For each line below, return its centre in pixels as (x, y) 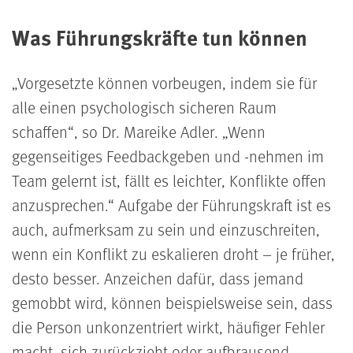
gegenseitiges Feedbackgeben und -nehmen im (168, 156)
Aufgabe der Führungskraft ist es (223, 204)
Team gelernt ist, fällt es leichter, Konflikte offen (169, 180)
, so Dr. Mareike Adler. (148, 131)
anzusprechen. (60, 204)
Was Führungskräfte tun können (160, 37)
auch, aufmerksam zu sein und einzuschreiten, (166, 229)
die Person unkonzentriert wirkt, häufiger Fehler (168, 327)
